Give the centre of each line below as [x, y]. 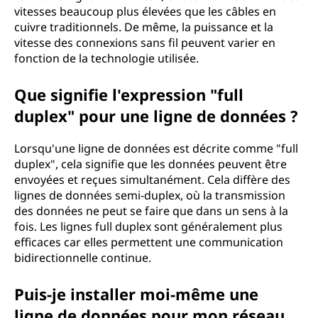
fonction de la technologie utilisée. [106, 58]
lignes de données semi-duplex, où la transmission [150, 195]
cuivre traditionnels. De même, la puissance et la [144, 27]
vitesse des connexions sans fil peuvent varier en [145, 43]
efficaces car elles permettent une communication [149, 242]
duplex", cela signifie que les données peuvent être [150, 164]
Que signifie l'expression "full [129, 94]
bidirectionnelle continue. [83, 258]
